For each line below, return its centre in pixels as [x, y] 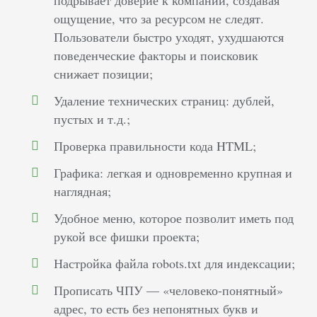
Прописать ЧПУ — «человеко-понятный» [169, 290]
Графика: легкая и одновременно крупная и [173, 173]
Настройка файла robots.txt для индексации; [175, 264]
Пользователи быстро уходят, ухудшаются [169, 37]
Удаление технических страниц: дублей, [165, 101]
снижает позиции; [104, 74]
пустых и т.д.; [92, 119]
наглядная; [83, 191]
